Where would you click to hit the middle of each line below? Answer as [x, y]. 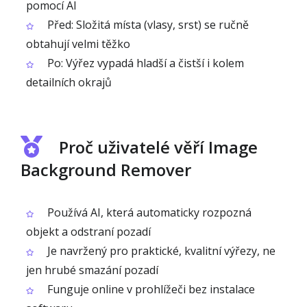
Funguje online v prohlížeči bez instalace [150, 289]
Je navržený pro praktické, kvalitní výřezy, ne [160, 251]
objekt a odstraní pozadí [88, 232]
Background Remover [106, 170]
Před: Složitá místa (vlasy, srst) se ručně [147, 25]
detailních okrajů [69, 82]
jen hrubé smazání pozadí [92, 270]
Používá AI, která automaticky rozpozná [148, 212]
